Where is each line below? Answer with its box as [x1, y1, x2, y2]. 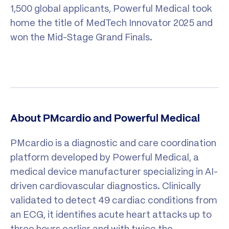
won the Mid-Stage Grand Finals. [10, 31, 152, 43]
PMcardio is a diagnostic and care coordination [10, 137, 216, 149]
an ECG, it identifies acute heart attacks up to [10, 209, 212, 221]
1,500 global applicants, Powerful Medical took [10, 3, 212, 15]
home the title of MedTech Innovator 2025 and [10, 17, 213, 29]
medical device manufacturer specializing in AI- [10, 166, 218, 178]
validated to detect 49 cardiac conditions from [10, 194, 217, 207]
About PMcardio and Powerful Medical [10, 114, 200, 124]
